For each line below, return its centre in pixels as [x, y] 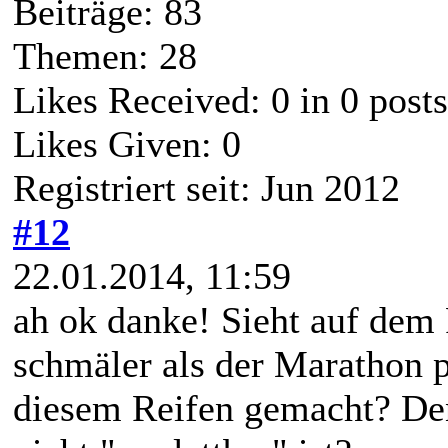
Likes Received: [142, 100]
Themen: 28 [105, 56]
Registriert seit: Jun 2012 [206, 188]
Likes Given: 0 [127, 144]
